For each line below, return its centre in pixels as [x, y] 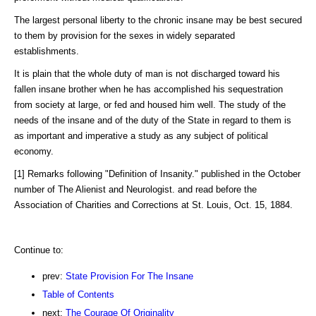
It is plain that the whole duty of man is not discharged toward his [147, 73]
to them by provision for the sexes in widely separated [124, 35]
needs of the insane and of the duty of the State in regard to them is [153, 120]
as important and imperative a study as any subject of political [141, 135]
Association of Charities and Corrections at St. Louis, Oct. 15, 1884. [153, 205]
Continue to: [39, 250]
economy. [34, 151]
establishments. [47, 51]
